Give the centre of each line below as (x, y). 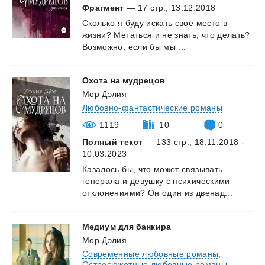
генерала (101, 181)
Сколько (99, 23)
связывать (202, 169)
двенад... (214, 193)
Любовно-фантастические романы (153, 107)
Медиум (99, 226)
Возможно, (104, 46)
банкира (153, 226)
